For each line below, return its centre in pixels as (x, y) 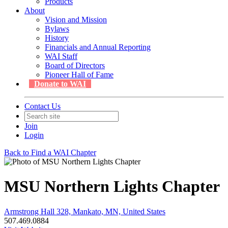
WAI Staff (61, 56)
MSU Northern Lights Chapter (112, 187)
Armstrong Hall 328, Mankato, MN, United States (85, 211)
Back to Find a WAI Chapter (50, 152)
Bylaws (57, 29)
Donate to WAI (60, 84)
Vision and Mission (76, 20)
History (57, 38)
